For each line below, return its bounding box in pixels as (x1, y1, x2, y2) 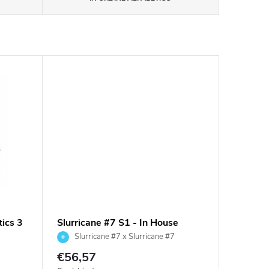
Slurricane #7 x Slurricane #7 (72, 231, 175, 243)
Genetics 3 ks (56, 231, 117, 244)
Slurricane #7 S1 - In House (56, 216, 178, 230)
